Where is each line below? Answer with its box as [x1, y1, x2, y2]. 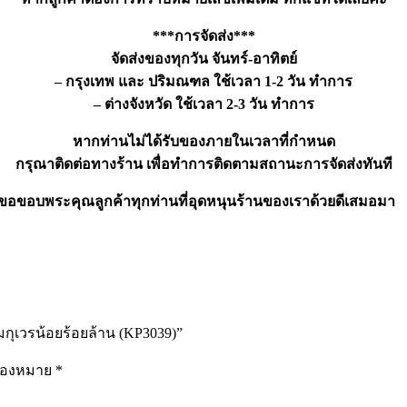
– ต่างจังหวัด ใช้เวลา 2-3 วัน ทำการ [93, 96, 314, 113]
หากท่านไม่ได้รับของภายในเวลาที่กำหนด [72, 134, 335, 150]
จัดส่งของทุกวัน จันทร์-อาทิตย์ [110, 51, 297, 67]
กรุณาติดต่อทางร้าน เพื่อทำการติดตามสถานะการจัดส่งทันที [15, 156, 392, 173]
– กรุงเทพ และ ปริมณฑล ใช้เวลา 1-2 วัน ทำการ [55, 74, 352, 90]
